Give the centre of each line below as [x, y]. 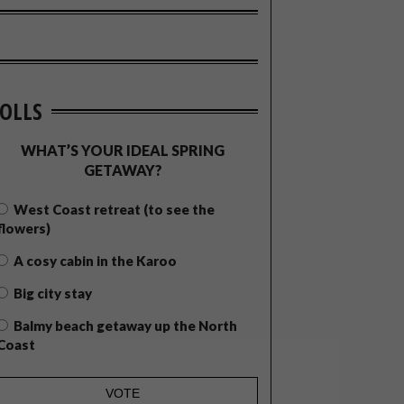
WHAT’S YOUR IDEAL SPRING [123, 150]
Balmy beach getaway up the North [125, 325]
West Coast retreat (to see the [114, 209]
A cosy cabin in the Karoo [95, 260]
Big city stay [53, 293]
